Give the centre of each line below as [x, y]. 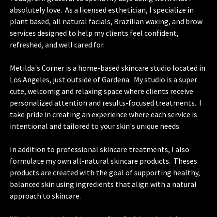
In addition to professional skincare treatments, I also [100, 149]
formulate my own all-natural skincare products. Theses [103, 161]
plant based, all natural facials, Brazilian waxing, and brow [106, 21]
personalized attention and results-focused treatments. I [106, 103]
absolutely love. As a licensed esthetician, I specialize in [102, 10]
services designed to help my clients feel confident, [94, 33]
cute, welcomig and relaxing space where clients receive [101, 91]
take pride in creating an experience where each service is [103, 114]
